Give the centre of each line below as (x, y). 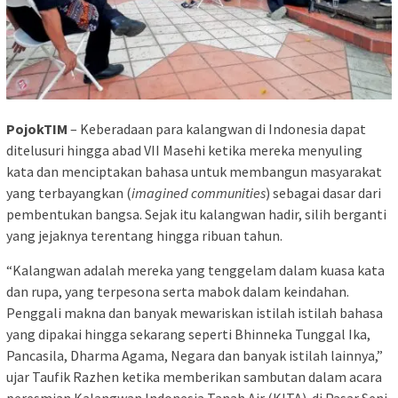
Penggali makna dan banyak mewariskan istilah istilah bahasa (195, 312)
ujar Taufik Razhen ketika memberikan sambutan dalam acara (194, 376)
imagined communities (199, 192)
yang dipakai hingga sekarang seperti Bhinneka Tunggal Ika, (188, 334)
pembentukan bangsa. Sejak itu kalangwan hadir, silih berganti (196, 214)
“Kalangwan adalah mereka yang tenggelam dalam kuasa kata (195, 270)
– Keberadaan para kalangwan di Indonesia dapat (217, 128)
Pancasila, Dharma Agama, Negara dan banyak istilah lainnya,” (195, 355)
